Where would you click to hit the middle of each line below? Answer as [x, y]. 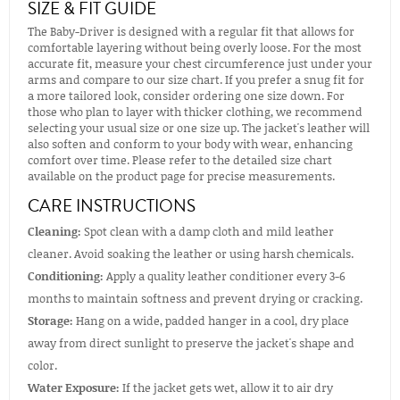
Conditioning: [66, 275]
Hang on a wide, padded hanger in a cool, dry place [211, 320]
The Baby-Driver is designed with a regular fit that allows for [191, 31]
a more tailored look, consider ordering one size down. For [186, 95]
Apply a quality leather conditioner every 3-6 [225, 275]
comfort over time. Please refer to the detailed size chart [180, 159]
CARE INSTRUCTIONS [112, 205]
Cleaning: [54, 231]
